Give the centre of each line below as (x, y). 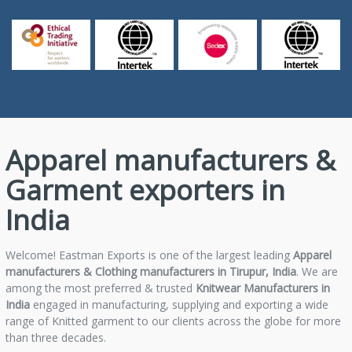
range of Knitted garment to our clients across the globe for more (173, 321)
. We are (317, 271)
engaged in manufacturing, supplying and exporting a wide (179, 304)
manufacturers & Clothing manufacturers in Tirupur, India (150, 271)
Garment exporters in (145, 189)
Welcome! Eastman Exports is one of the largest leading (149, 255)
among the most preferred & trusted (100, 288)
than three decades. (55, 337)
